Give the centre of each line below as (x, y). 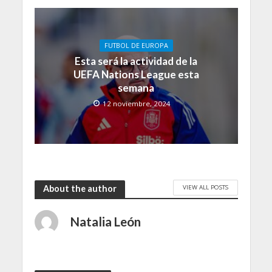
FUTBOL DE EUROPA (136, 45)
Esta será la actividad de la (136, 61)
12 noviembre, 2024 (136, 103)
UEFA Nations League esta (136, 74)
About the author (80, 189)
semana (136, 87)
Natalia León (105, 221)
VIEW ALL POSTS (205, 187)
